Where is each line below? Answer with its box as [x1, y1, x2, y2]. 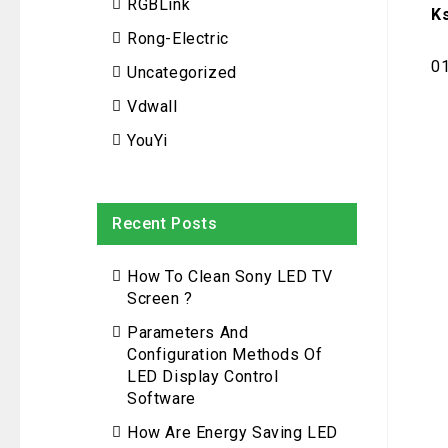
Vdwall [127, 97, 178, 116]
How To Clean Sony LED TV [127, 267, 333, 286]
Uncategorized [127, 63, 237, 82]
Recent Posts [112, 214, 218, 233]
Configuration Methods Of [127, 345, 323, 364]
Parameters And [127, 323, 249, 342]
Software [127, 389, 196, 408]
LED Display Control [127, 367, 279, 386]
